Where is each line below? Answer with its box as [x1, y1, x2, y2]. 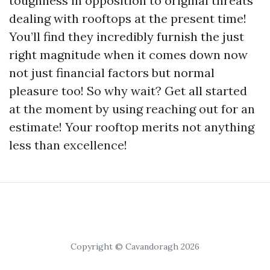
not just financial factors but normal [9, 65, 215, 80]
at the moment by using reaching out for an [9, 101, 255, 116]
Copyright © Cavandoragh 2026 [71, 241, 199, 252]
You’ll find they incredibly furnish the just [9, 29, 244, 44]
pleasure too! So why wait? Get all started [9, 83, 247, 98]
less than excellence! [9, 137, 127, 152]
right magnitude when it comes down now [9, 47, 248, 62]
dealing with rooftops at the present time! [9, 11, 246, 26]
